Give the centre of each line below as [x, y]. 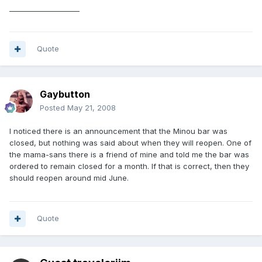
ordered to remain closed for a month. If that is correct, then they [129, 166]
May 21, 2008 [92, 108]
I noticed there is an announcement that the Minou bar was [118, 131]
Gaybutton [65, 94]
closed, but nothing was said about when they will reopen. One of [130, 143]
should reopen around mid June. [69, 178]
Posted [54, 108]
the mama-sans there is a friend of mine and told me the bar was [129, 154]
